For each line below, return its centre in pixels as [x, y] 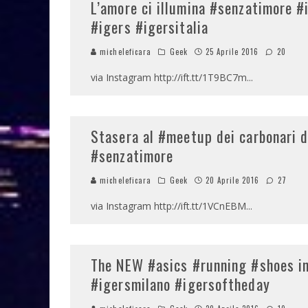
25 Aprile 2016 [232, 52]
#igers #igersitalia [150, 27]
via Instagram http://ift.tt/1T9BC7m [169, 77]
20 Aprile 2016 [233, 180]
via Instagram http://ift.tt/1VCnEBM [168, 206]
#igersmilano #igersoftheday [180, 284]
